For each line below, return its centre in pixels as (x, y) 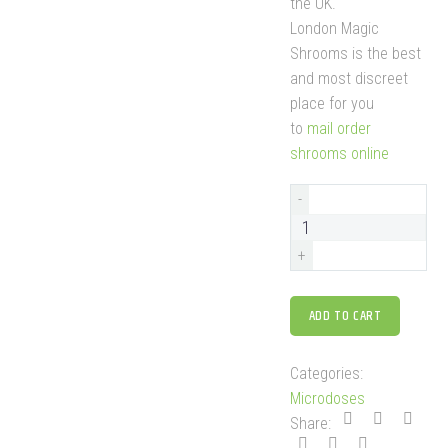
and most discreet (348, 79)
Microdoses (327, 398)
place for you (331, 104)
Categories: (326, 373)
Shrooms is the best (355, 54)
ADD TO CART (345, 316)
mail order (338, 129)
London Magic (334, 29)
